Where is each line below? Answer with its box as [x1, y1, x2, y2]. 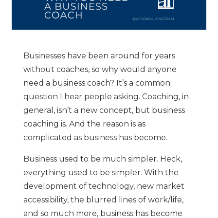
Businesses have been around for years [23, 51, 175, 61]
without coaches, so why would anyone [23, 65, 177, 74]
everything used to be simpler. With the [23, 168, 179, 178]
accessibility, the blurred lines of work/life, [23, 195, 183, 205]
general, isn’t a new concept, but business [23, 106, 185, 115]
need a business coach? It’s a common [23, 78, 170, 88]
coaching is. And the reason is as [23, 119, 145, 129]
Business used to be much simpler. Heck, [23, 154, 182, 164]
